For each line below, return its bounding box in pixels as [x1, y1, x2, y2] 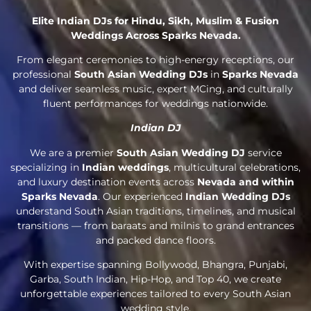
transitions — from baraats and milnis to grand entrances [17, 219, 294, 232]
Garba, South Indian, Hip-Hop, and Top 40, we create [30, 273, 281, 286]
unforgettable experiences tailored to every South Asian [20, 287, 291, 301]
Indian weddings [82, 160, 169, 174]
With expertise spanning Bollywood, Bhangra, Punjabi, [24, 258, 287, 271]
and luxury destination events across [17, 175, 197, 188]
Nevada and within [196, 175, 294, 188]
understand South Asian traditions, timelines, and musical [15, 204, 296, 217]
